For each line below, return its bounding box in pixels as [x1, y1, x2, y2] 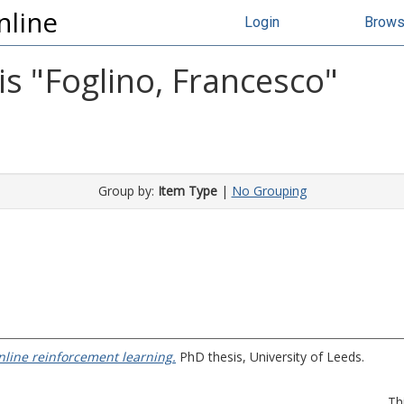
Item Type [157, 182, 217, 199]
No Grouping [231, 182, 307, 199]
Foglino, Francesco [44, 59, 325, 103]
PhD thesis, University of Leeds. [176, 348, 364, 365]
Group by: [97, 182, 158, 199]
